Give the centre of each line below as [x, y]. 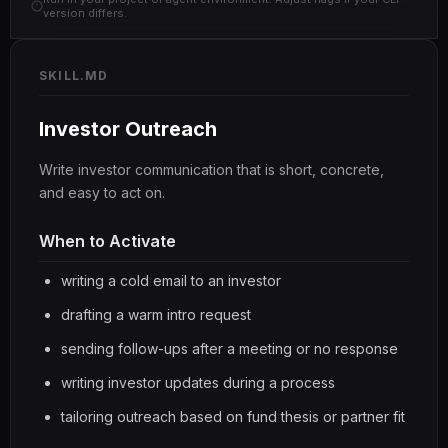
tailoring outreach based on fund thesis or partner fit [233, 416]
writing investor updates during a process [198, 382]
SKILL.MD [74, 75]
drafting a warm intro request [156, 314]
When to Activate [107, 241]
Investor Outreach [128, 129]
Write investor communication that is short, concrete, [211, 169]
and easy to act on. [102, 192]
